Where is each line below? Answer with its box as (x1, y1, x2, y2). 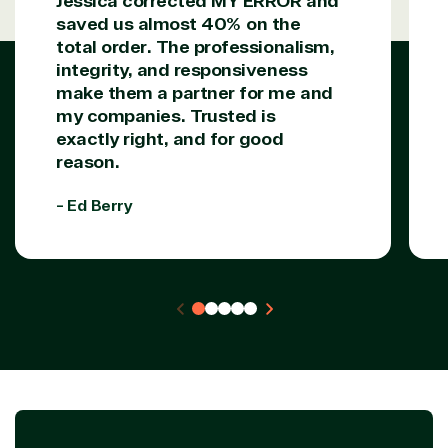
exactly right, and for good (56, 127, 284, 150)
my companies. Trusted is (56, 104, 276, 127)
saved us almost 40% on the (56, 12, 301, 35)
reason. (56, 150, 120, 173)
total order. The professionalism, (56, 35, 335, 58)
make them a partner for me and (56, 81, 333, 104)
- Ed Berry (56, 195, 133, 216)
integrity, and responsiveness (56, 58, 308, 81)
